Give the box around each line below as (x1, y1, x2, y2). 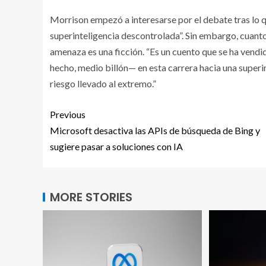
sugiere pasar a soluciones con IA (50, 140, 183, 152)
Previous (50, 108, 85, 120)
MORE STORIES (50, 188, 132, 205)
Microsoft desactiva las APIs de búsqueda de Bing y (50, 124, 260, 136)
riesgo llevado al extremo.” (50, 77, 156, 89)
